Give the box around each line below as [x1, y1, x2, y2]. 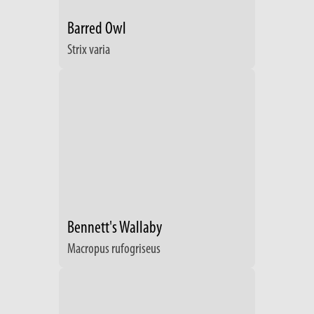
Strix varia [67, 43, 110, 58]
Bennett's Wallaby [67, 220, 162, 238]
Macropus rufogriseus [67, 243, 161, 257]
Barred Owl [67, 21, 126, 39]
